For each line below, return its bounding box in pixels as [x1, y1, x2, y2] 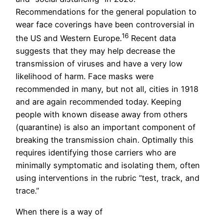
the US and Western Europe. [16, 33, 122, 44]
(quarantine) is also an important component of [16, 122, 196, 132]
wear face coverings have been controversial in [16, 19, 195, 29]
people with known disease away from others [16, 109, 188, 120]
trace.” [16, 186, 39, 196]
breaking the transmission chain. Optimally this [16, 135, 194, 145]
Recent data [129, 33, 176, 44]
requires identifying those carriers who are [16, 148, 176, 158]
